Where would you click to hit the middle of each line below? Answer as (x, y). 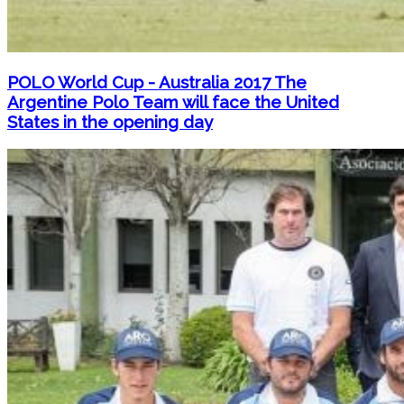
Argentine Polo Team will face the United (173, 102)
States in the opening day (110, 122)
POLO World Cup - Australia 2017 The (157, 83)
